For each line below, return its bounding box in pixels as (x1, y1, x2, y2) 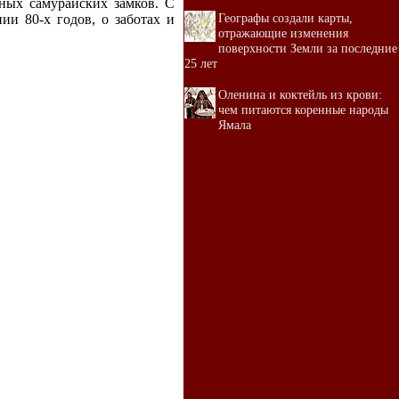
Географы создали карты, (218, 11, 353, 25)
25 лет (184, 56, 217, 70)
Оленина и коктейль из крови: (218, 87, 382, 102)
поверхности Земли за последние (218, 41, 397, 55)
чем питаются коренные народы (218, 102, 388, 117)
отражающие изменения (218, 26, 348, 40)
